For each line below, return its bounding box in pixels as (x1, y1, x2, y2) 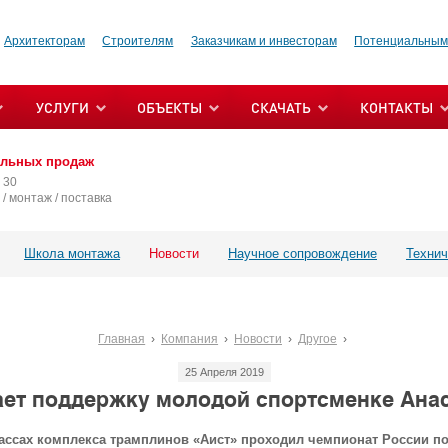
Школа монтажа (24, 245, 120, 261)
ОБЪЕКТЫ (137, 98, 202, 116)
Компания (161, 331, 219, 346)
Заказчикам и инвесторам (190, 34, 337, 48)
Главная (98, 331, 146, 346)
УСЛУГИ (36, 98, 89, 116)
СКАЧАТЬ (251, 98, 311, 116)
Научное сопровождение (228, 245, 377, 261)
